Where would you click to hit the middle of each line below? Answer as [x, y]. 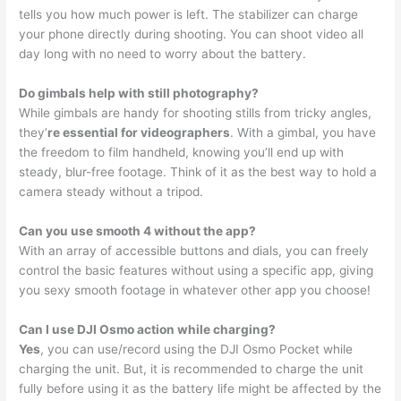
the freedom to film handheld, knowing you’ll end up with [182, 153]
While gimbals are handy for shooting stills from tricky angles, [196, 113]
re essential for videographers [139, 133]
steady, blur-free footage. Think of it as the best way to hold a [198, 172]
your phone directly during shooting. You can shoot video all [192, 34]
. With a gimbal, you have [303, 133]
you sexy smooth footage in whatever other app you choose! [195, 290]
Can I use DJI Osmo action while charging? [148, 330]
